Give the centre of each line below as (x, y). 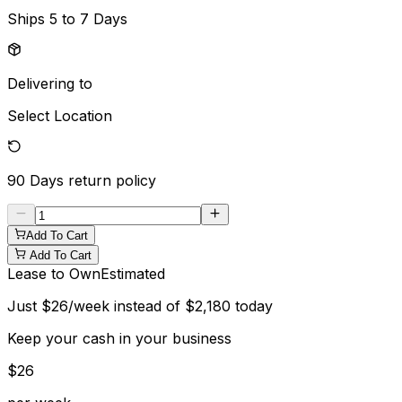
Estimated (133, 273)
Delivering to (50, 83)
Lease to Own (54, 273)
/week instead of (127, 306)
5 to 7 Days (88, 18)
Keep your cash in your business (119, 338)
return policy (112, 180)
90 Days (35, 180)
